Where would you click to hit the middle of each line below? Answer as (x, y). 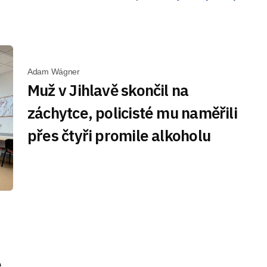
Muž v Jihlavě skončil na (108, 90)
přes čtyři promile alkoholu (119, 135)
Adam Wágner (54, 71)
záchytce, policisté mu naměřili (132, 112)
